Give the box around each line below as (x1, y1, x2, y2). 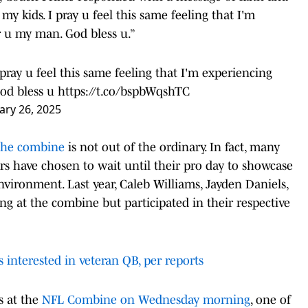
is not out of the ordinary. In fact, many (65, 140, 280, 154)
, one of (250, 292, 291, 307)
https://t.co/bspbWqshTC (58, 84, 190, 98)
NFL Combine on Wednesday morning (42, 292, 250, 307)
